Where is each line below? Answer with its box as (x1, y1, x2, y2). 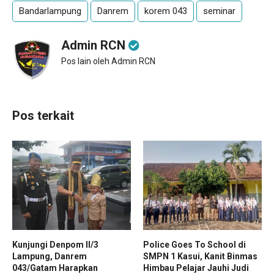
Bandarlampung (19, 6, 81, 17)
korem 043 (144, 6, 187, 17)
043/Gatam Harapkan (12, 262, 98, 273)
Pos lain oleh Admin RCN (61, 56, 155, 66)
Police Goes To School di (143, 239, 246, 250)
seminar (203, 6, 235, 17)
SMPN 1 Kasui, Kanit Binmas (143, 251, 257, 261)
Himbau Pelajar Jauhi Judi (143, 262, 249, 273)
